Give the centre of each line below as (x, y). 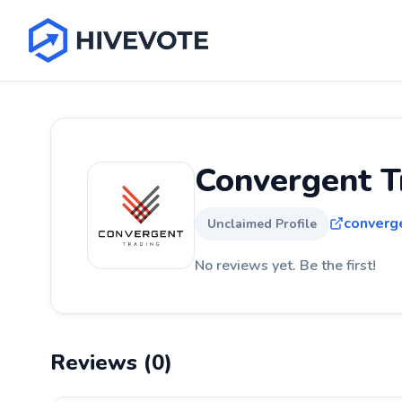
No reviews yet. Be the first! (285, 265)
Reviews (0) (111, 362)
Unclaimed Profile (262, 223)
